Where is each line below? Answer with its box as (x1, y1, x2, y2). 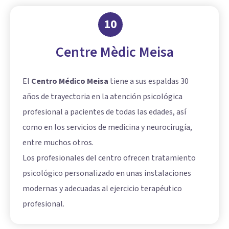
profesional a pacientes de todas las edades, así (22, 106, 186, 118)
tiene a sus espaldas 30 (108, 75, 189, 87)
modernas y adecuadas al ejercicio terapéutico (22, 182, 182, 194)
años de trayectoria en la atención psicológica (22, 90, 182, 102)
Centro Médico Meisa (31, 75, 108, 87)
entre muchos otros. (22, 136, 94, 148)
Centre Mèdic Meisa (55, 41, 174, 62)
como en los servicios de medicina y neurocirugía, (22, 121, 192, 133)
